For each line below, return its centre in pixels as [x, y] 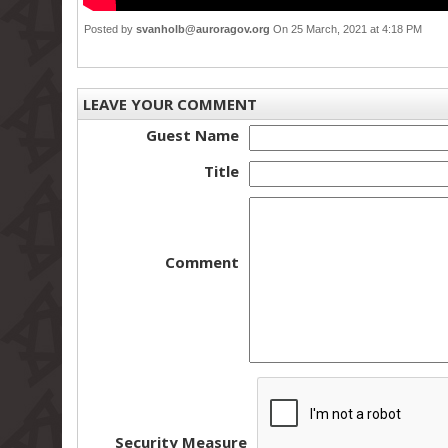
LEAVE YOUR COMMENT [170, 104]
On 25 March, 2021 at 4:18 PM [349, 29]
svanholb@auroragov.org [203, 29]
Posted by [110, 29]
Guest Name [192, 135]
